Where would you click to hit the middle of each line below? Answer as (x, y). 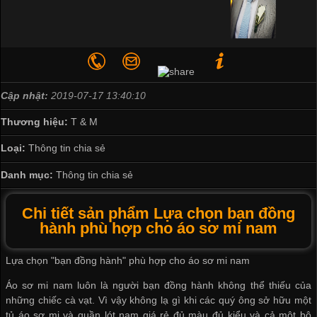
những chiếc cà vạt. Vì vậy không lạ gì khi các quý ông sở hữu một (158, 300)
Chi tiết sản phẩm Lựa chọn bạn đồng (158, 214)
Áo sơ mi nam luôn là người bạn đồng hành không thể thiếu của (158, 286)
